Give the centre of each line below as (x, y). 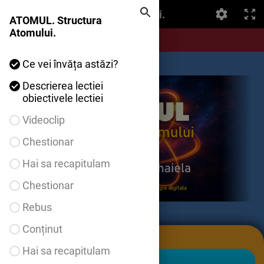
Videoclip (44, 120)
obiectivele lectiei (63, 98)
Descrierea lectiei (63, 86)
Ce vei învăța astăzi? (70, 64)
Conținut (42, 229)
